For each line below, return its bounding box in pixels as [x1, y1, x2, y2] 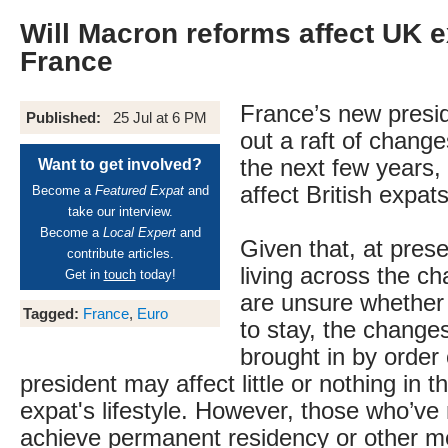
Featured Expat [94, 183, 184, 198]
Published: [26, 109, 109, 126]
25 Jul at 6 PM [113, 109, 207, 126]
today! [135, 267, 176, 282]
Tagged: [23, 305, 79, 322]
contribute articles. [66, 246, 174, 261]
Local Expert [102, 225, 176, 240]
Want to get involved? [38, 156, 202, 173]
